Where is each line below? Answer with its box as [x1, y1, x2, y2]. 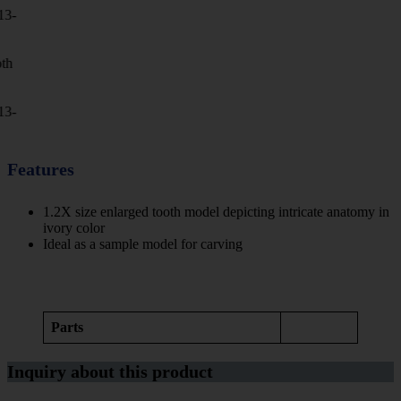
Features [7, 159, 74, 180]
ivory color [43, 219, 105, 235]
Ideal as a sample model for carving [43, 235, 243, 252]
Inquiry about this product [7, 361, 213, 381]
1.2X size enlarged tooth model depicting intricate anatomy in [43, 203, 389, 219]
